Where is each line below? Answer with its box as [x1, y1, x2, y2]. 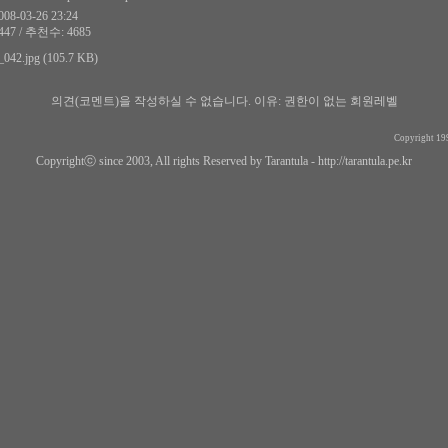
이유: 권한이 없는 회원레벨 [250, 94, 398, 108]
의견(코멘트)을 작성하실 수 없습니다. [50, 94, 251, 108]
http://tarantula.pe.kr [318, 154, 412, 168]
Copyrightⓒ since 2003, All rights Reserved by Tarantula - [36, 154, 318, 168]
